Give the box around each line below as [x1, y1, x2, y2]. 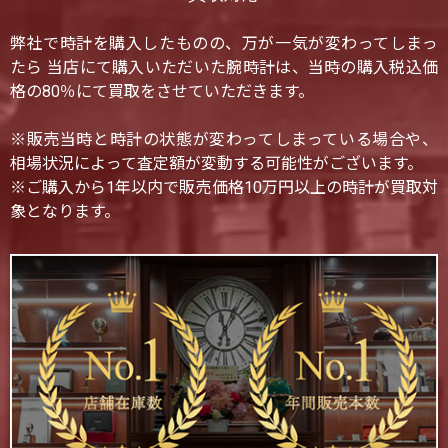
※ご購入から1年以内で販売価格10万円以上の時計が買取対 [10, 177, 438, 197]
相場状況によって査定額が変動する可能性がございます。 [10, 153, 423, 173]
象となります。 [10, 201, 120, 221]
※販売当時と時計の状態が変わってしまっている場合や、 [10, 129, 438, 149]
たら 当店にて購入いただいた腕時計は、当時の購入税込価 [10, 57, 438, 77]
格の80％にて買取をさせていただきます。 [10, 81, 314, 101]
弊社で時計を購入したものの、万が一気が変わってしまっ [10, 33, 438, 53]
